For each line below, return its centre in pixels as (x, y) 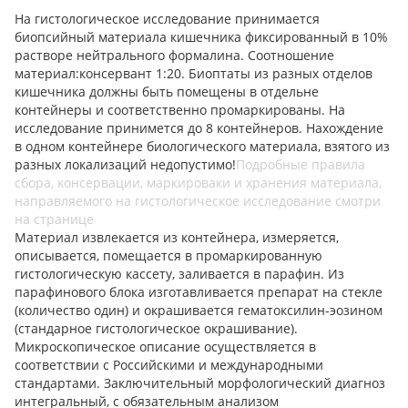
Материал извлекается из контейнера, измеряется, (177, 238)
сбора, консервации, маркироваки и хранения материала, (198, 183)
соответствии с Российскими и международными (169, 365)
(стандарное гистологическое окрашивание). (156, 329)
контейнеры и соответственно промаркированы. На (180, 110)
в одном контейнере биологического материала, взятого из (202, 147)
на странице (54, 219)
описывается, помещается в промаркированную (168, 256)
